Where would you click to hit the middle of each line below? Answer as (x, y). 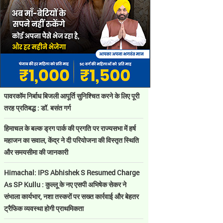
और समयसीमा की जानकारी (36, 152)
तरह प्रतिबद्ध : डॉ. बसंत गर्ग (37, 108)
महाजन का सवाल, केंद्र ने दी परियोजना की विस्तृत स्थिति (71, 140)
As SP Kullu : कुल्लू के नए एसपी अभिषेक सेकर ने (65, 184)
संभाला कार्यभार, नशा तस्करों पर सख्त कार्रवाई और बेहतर (71, 196)
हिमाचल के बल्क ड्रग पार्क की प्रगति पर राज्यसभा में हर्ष (70, 128)
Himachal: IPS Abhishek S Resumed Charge (72, 172)
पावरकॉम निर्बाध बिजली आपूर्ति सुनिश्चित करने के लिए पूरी (72, 96)
